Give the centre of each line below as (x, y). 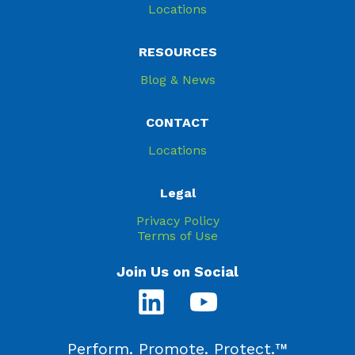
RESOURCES (177, 52)
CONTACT (177, 122)
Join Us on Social (177, 271)
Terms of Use (177, 236)
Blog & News (177, 80)
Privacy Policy (177, 221)
